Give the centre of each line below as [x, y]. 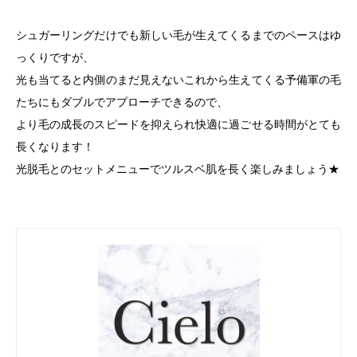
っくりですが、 [55, 57]
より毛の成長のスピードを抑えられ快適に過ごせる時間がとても [178, 124]
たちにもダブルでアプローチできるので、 [122, 102]
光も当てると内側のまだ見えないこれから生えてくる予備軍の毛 [178, 79]
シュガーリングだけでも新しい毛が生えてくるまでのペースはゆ [178, 35]
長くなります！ [55, 146]
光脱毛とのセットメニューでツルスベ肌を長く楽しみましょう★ [178, 169]
